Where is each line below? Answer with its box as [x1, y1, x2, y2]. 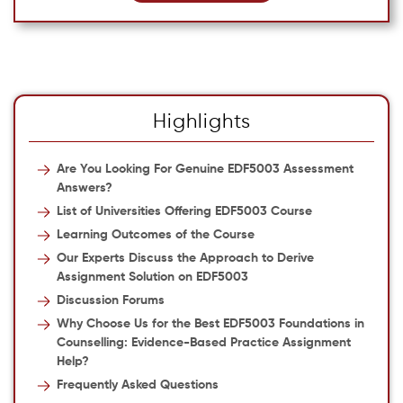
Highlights [152, 112, 251, 132]
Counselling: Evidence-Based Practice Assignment [56, 336, 351, 349]
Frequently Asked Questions [56, 379, 219, 391]
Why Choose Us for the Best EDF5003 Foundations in [56, 318, 364, 330]
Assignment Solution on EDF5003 [56, 271, 248, 283]
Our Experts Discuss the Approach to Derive [56, 252, 314, 264]
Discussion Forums [56, 294, 165, 307]
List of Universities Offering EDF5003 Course [56, 205, 312, 218]
